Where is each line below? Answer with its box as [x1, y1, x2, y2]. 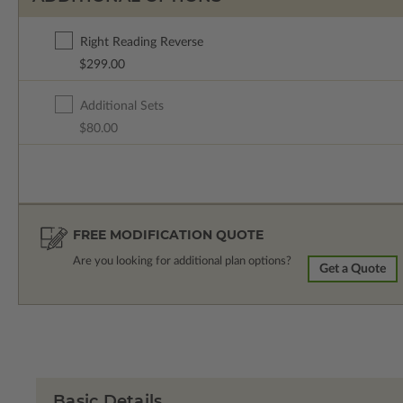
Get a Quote [319, 262, 387, 275]
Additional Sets [79, 99, 164, 112]
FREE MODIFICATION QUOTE [73, 226, 264, 243]
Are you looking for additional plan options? [73, 255, 291, 267]
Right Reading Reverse [79, 36, 203, 49]
